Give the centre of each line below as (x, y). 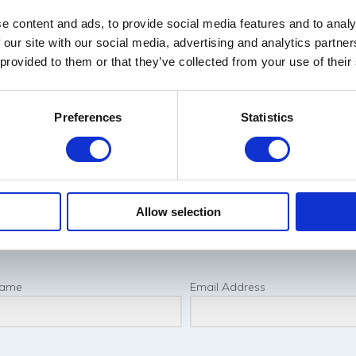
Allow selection (178, 212)
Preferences (88, 118)
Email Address (227, 287)
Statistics (267, 118)
